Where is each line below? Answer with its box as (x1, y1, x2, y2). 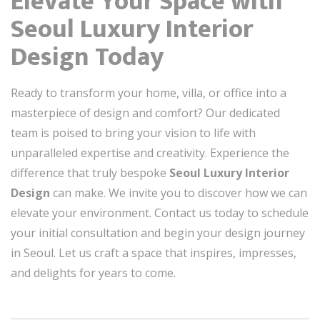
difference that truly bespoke (11, 164, 169, 181)
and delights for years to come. (11, 264, 176, 281)
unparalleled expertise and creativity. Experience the (11, 144, 289, 161)
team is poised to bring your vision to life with (11, 124, 256, 141)
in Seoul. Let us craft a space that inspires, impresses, (11, 244, 296, 261)
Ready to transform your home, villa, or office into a (11, 84, 286, 101)
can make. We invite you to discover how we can (50, 184, 307, 201)
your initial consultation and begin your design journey (11, 224, 305, 241)
